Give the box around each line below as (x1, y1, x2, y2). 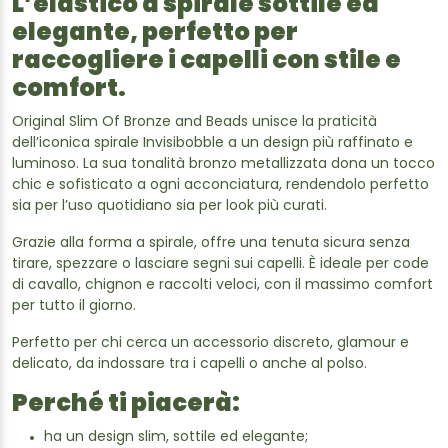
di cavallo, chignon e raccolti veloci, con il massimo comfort (12, 278, 433, 293)
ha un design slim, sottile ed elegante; (44, 430, 308, 445)
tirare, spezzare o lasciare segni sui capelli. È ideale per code (12, 257, 429, 272)
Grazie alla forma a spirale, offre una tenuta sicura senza (12, 236, 410, 251)
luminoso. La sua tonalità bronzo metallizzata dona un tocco (12, 157, 435, 172)
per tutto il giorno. (12, 299, 136, 314)
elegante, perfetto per (12, 22, 298, 46)
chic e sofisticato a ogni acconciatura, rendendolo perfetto (12, 178, 429, 193)
